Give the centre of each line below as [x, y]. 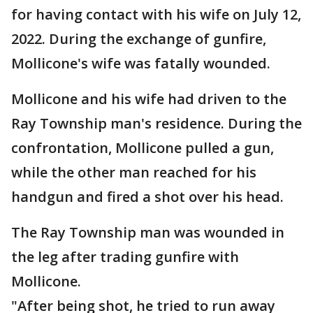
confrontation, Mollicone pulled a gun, [143, 148]
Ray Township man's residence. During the [156, 124]
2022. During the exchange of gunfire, [139, 39]
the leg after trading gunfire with [125, 257]
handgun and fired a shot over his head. [147, 197]
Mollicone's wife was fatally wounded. [141, 64]
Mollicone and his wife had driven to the [149, 99]
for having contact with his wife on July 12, [156, 15]
